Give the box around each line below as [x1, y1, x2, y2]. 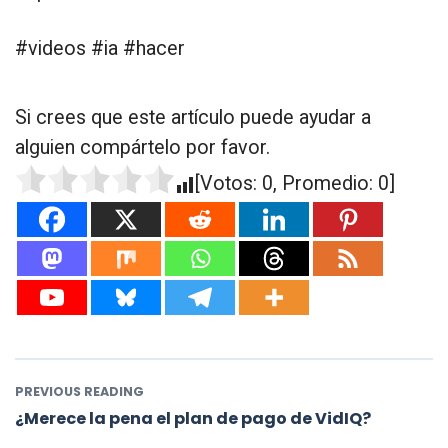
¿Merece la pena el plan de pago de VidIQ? [15, 406, 371, 430]
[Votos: [195, 172, 262, 196]
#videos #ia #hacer [15, 37, 185, 61]
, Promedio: [273, 172, 378, 196]
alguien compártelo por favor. [15, 136, 270, 160]
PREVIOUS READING [15, 383, 144, 401]
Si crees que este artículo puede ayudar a [15, 106, 371, 130]
